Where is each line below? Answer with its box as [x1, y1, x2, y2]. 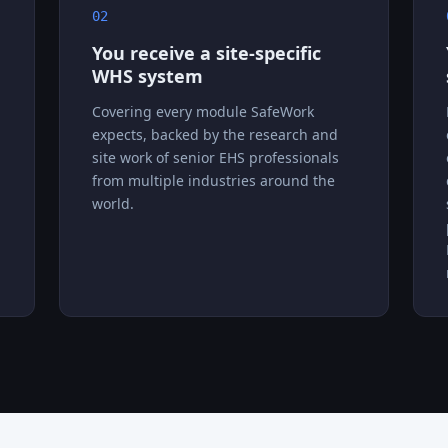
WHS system [91, 63, 203, 88]
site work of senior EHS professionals [91, 147, 339, 167]
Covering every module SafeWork [91, 101, 314, 121]
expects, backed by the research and [91, 124, 338, 144]
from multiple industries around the [91, 170, 335, 190]
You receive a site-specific [91, 40, 321, 65]
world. [91, 193, 134, 213]
